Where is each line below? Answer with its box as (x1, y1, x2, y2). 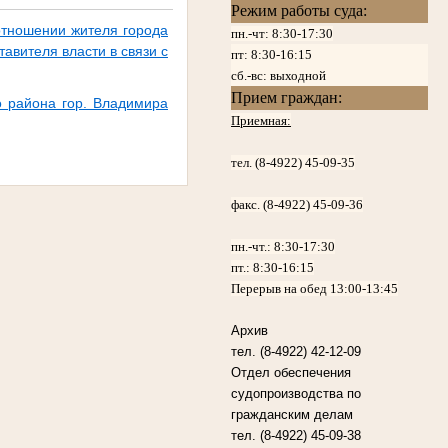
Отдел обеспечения (231, 364, 352, 380)
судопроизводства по (231, 385, 362, 401)
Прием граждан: (231, 88, 343, 106)
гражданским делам (231, 406, 354, 422)
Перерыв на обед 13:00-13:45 (231, 280, 399, 296)
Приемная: (231, 112, 292, 128)
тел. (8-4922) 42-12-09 (231, 343, 362, 359)
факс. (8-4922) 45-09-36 (231, 196, 364, 212)
